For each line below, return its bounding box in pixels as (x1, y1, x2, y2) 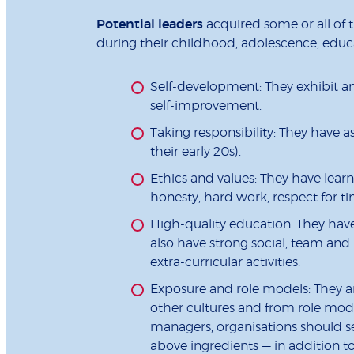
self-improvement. (150, 99, 262, 112)
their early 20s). (150, 145, 241, 158)
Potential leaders (96, 17, 203, 31)
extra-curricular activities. (150, 255, 300, 269)
